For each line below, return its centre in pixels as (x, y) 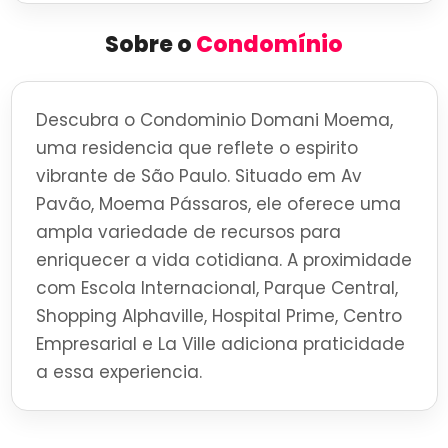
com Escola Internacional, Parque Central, (216, 288)
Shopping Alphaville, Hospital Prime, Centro (218, 316)
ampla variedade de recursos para (188, 232)
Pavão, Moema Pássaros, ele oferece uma (218, 204)
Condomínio (269, 45)
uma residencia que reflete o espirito (196, 148)
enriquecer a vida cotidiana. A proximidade (223, 260)
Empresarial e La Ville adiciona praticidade (220, 344)
